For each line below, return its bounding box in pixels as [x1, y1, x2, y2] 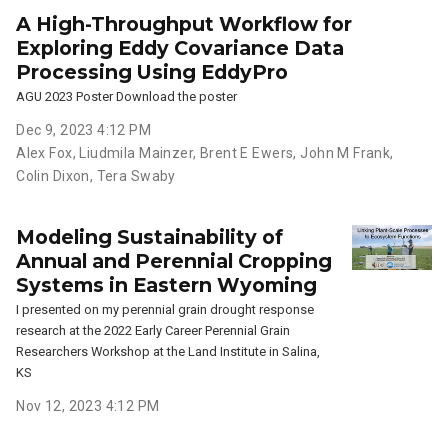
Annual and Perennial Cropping [16, 248, 333, 273]
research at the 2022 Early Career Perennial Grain [16, 322, 291, 338]
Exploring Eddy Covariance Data [16, 35, 345, 60]
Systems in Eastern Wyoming [16, 272, 318, 297]
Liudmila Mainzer [79, 144, 194, 161]
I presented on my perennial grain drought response [16, 301, 315, 317]
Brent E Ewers [199, 144, 294, 161]
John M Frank [300, 144, 391, 161]
